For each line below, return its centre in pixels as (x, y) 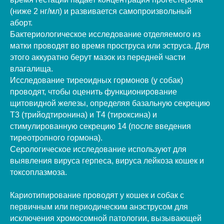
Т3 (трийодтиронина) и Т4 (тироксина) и (83, 114)
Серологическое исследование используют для (98, 149)
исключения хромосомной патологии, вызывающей (106, 218)
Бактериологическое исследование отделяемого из (105, 34)
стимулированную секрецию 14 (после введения (100, 126)
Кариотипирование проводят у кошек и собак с (97, 195)
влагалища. (31, 68)
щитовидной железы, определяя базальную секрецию (110, 103)
